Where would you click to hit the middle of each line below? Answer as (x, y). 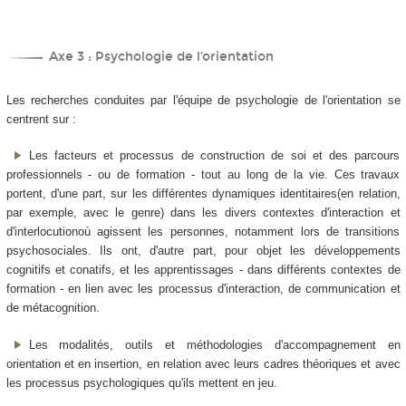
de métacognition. (53, 308)
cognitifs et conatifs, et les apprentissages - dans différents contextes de (203, 270)
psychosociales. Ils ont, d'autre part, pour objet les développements (203, 251)
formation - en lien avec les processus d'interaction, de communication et (203, 289)
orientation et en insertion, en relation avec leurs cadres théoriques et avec (203, 363)
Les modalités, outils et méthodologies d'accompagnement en (214, 344)
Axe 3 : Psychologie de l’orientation (162, 57)
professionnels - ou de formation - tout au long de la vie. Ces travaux (203, 175)
